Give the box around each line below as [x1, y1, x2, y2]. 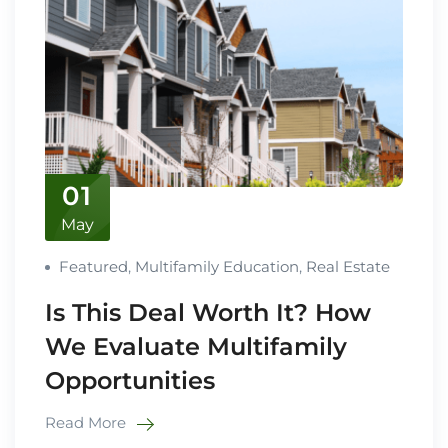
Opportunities [45, 365, 215, 395]
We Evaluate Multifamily [45, 331, 347, 361]
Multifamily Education [135, 256, 299, 276]
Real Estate [306, 256, 390, 276]
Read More [45, 412, 130, 432]
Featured [59, 256, 128, 276]
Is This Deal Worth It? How [45, 297, 371, 327]
